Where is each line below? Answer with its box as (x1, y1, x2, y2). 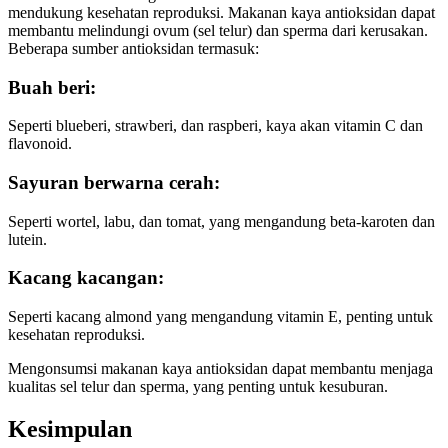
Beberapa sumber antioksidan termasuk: (8, 39, 259, 57)
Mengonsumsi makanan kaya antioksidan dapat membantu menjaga (8, 360, 433, 378)
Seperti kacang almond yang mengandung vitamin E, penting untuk (8, 308, 433, 326)
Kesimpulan (8, 416, 132, 443)
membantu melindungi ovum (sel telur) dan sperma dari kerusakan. (8, 21, 428, 39)
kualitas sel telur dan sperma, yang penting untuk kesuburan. (8, 378, 388, 396)
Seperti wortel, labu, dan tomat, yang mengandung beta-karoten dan (8, 212, 435, 230)
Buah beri (8, 76, 90, 98)
